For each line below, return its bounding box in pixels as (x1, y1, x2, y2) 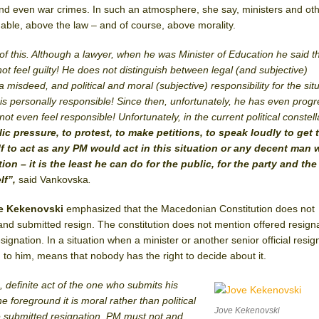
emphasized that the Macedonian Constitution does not (66, 203, 315, 214)
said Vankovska (19, 174, 89, 185)
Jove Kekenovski (214, 305, 281, 315)
